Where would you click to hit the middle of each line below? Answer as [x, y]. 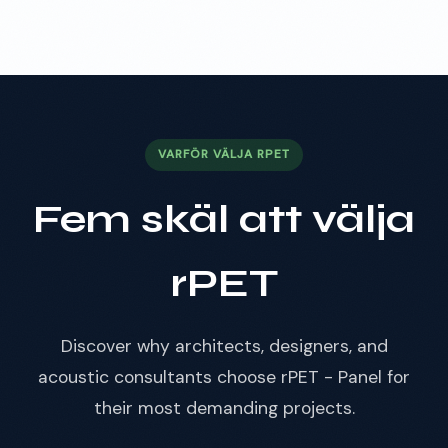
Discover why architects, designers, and [224, 345]
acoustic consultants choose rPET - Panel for [224, 376]
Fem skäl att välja [224, 218]
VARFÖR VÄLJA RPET [224, 154]
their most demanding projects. [224, 407]
